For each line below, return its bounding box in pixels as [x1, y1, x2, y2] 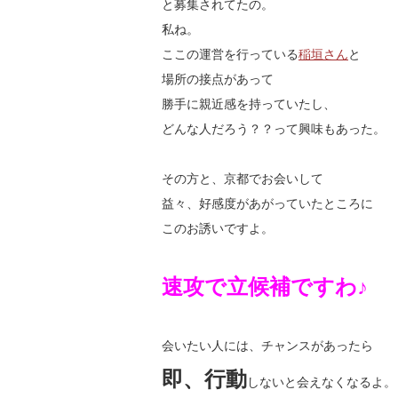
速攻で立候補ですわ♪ [162, 275, 368, 299]
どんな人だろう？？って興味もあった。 [162, 122, 386, 137]
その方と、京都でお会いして [162, 171, 323, 187]
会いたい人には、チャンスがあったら [162, 338, 373, 354]
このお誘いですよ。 [162, 221, 274, 236]
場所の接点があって [162, 72, 274, 87]
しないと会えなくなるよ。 [247, 375, 396, 390]
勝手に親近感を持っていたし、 [162, 97, 336, 112]
